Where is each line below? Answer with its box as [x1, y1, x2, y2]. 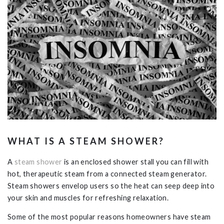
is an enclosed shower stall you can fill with [62, 157, 209, 166]
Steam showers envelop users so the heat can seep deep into [7, 181, 215, 190]
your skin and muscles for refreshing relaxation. [7, 193, 172, 202]
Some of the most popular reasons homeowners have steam [7, 212, 211, 221]
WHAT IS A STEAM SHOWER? [7, 135, 170, 146]
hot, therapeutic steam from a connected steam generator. [7, 169, 207, 178]
